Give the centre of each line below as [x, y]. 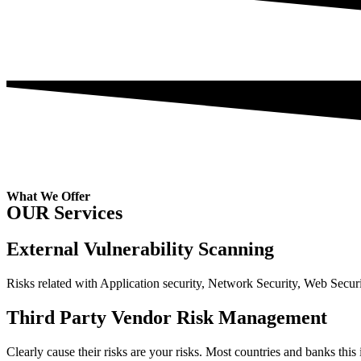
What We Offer [48, 197]
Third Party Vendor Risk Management [167, 318]
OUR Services [64, 213]
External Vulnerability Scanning [140, 249]
